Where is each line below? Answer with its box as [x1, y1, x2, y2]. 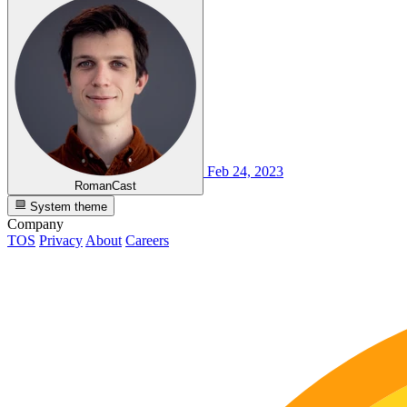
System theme [26, 199, 108, 213]
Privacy [39, 232, 83, 248]
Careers [125, 232, 169, 248]
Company [7, 215, 64, 232]
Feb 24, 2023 [207, 164, 283, 180]
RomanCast [74, 179, 136, 194]
